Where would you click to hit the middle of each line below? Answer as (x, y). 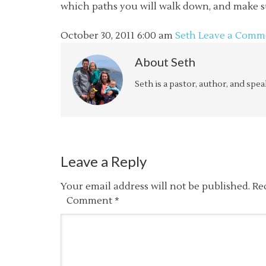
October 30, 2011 (98, 36)
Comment (91, 201)
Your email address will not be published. (155, 186)
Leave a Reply (104, 161)
